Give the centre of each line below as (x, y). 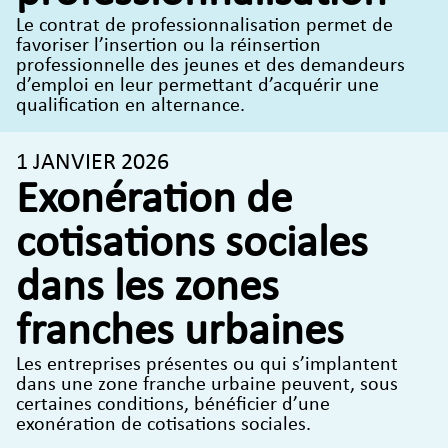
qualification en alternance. (130, 105)
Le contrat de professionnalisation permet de (204, 25)
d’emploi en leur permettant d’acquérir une (197, 85)
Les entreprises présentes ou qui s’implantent (207, 364)
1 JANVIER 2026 (92, 162)
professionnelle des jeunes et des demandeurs (210, 65)
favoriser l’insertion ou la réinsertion (168, 45)
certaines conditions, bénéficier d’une (173, 404)
